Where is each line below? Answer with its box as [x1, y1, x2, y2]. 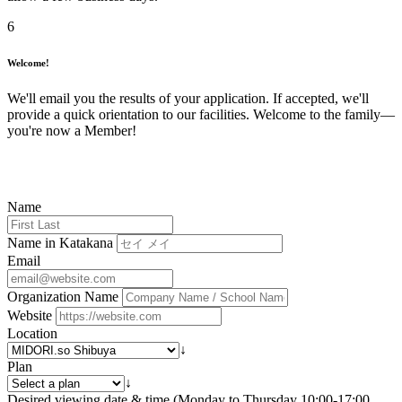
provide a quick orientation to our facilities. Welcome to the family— [7, 107, 395, 123]
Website [7, 308, 52, 324]
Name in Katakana [7, 235, 113, 251]
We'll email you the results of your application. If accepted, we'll [7, 91, 369, 107]
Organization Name [7, 289, 118, 305]
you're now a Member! [7, 123, 136, 139]
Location [7, 326, 57, 342]
